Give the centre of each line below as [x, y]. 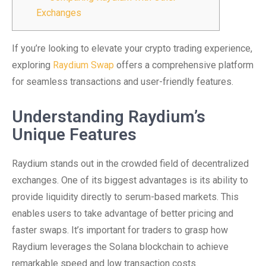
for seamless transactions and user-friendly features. [123, 82]
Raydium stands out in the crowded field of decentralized [130, 164]
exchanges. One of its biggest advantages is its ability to [130, 180]
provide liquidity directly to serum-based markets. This [125, 197]
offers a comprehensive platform [184, 65]
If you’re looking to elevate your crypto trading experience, [132, 48]
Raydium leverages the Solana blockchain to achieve [120, 247]
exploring [32, 65]
